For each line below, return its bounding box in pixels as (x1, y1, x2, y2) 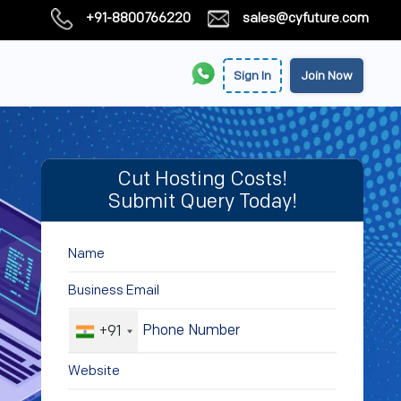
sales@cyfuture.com (243, 10, 369, 27)
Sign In (234, 68, 271, 83)
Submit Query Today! (107, 189, 297, 214)
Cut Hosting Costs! (117, 166, 287, 192)
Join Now (301, 68, 353, 83)
